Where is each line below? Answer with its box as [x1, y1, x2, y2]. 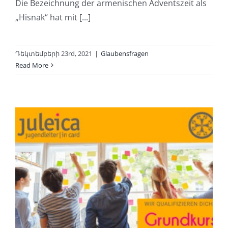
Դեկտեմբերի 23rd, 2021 [15, 49, 92, 59]
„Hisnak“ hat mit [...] [15, 12, 91, 23]
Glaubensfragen [101, 49, 149, 59]
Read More [15, 61, 48, 70]
